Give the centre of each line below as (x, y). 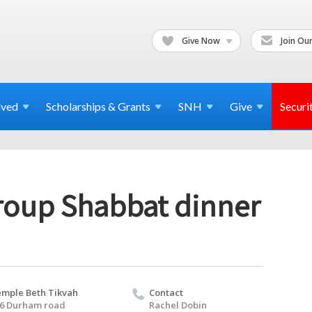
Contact (166, 292)
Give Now (201, 40)
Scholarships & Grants (98, 106)
